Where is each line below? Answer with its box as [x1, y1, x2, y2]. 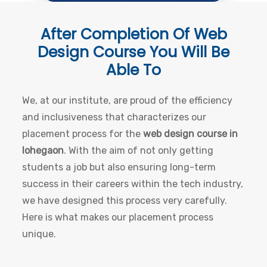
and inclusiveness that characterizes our [22, 111, 207, 123]
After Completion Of [40, 24, 194, 45]
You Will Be [150, 42, 229, 63]
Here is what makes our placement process [22, 212, 214, 223]
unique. [22, 228, 57, 240]
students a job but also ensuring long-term [22, 162, 216, 173]
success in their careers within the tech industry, [22, 178, 244, 190]
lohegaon [22, 145, 64, 157]
